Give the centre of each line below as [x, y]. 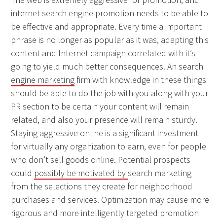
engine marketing [43, 80]
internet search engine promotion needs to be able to [110, 13]
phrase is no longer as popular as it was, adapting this [110, 40]
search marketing [160, 173]
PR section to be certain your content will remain [100, 107]
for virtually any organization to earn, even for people [109, 147]
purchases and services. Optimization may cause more [110, 200]
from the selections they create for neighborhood [102, 186]
